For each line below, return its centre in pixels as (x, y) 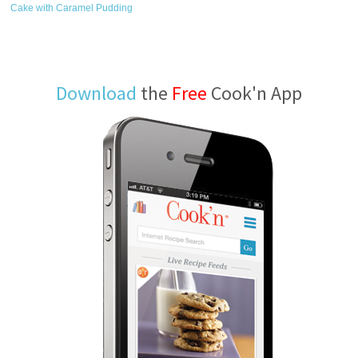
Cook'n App (255, 93)
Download (96, 93)
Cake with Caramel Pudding (72, 8)
